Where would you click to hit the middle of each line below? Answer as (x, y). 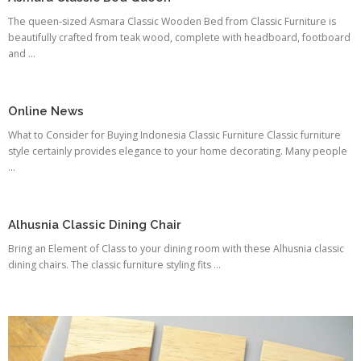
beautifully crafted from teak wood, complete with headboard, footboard (179, 37)
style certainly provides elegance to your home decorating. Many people (178, 151)
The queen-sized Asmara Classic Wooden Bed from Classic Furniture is (172, 21)
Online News (46, 110)
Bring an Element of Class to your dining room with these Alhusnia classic (176, 248)
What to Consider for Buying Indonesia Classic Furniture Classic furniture (174, 135)
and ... (22, 53)
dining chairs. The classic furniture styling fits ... (114, 264)
